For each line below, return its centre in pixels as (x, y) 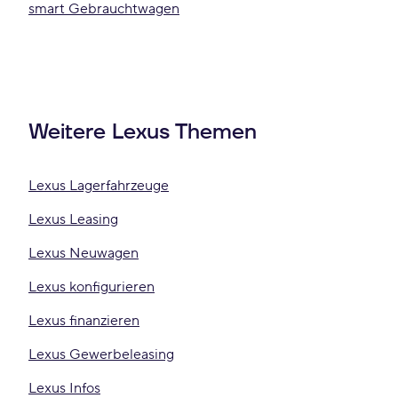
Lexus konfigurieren (92, 287)
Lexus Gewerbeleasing (101, 354)
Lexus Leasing (73, 219)
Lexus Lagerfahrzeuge (99, 186)
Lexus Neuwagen (84, 253)
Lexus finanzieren (84, 321)
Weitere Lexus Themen (143, 132)
